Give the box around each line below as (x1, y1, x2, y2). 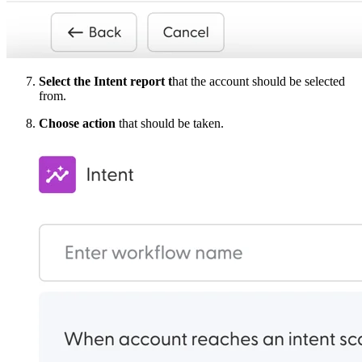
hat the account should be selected (172, 74, 345, 89)
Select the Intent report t (39, 74, 172, 89)
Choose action (39, 116, 116, 131)
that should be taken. (116, 116, 224, 131)
